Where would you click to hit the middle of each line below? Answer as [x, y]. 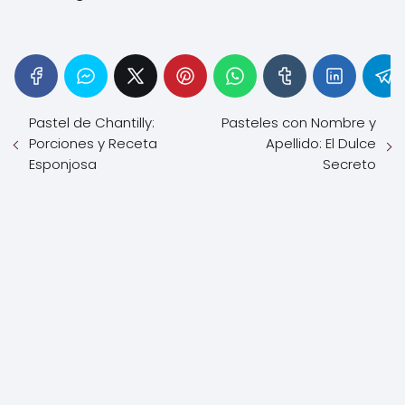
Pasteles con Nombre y [299, 122]
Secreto [349, 164]
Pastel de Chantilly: [92, 122]
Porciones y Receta [93, 143]
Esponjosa [63, 164]
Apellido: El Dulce [321, 143]
